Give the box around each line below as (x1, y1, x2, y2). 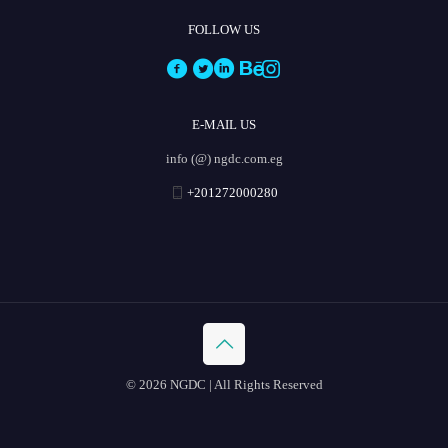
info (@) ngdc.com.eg (165, 150, 283, 166)
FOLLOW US (188, 21, 260, 37)
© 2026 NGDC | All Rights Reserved (125, 376, 323, 392)
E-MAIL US (192, 116, 256, 132)
